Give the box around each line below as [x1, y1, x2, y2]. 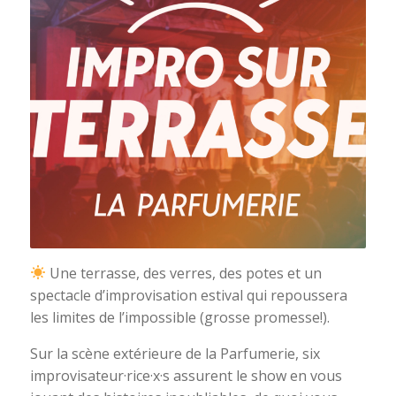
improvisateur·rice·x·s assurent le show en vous [29, 365, 342, 385]
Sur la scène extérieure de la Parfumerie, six [29, 343, 320, 363]
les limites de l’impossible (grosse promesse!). [29, 307, 330, 327]
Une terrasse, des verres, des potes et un [45, 263, 322, 283]
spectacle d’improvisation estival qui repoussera [29, 285, 347, 305]
